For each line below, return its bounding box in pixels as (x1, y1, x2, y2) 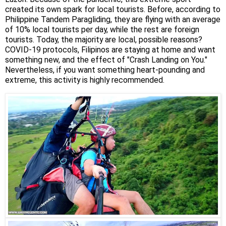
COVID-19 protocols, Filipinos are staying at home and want (5, 45, 215, 55)
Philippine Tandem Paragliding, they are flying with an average (5, 15, 220, 25)
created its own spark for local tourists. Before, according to (5, 5, 220, 15)
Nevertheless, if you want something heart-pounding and (5, 65, 205, 75)
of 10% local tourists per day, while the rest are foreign (5, 25, 199, 35)
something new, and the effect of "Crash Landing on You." (5, 55, 207, 65)
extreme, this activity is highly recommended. (5, 75, 164, 85)
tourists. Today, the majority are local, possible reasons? (5, 35, 202, 45)
